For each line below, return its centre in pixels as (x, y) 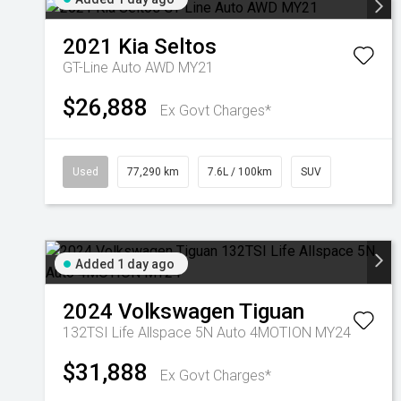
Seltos (185, 47)
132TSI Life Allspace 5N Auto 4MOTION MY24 (207, 333)
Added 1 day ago (125, 264)
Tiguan (272, 311)
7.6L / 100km (240, 172)
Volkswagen (176, 311)
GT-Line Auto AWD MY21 (138, 68)
